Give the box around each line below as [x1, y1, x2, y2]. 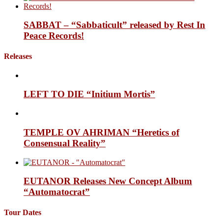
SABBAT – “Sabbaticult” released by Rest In [24, 20, 205, 30]
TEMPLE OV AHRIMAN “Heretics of [24, 127, 179, 137]
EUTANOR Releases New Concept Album [24, 176, 192, 187]
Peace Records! [24, 30, 84, 41]
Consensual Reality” [24, 137, 106, 148]
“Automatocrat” [24, 187, 90, 197]
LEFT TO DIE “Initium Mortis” [24, 89, 155, 100]
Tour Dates [4, 208, 41, 217]
